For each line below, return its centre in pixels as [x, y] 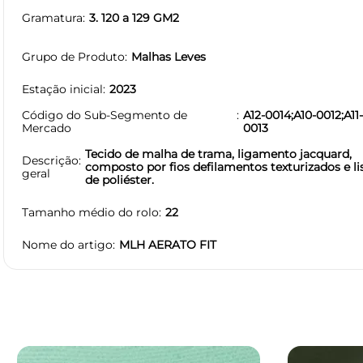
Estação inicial [62, 89]
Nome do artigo [67, 244]
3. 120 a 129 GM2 [134, 17]
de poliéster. [120, 179]
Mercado [47, 128]
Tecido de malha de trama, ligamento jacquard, [218, 154]
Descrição [50, 160]
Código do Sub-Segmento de [105, 115]
